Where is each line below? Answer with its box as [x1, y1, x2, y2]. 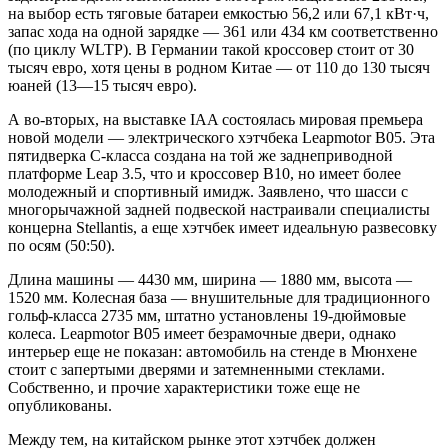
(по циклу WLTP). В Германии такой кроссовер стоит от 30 [8, 41, 414, 59]
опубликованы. [8, 397, 112, 415]
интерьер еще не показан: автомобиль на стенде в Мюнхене [8, 343, 417, 361]
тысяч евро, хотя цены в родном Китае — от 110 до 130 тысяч [8, 59, 430, 77]
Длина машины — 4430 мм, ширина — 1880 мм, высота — [8, 271, 412, 289]
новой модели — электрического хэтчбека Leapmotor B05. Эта [8, 129, 435, 147]
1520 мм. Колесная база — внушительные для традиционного [8, 289, 430, 307]
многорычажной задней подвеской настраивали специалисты [8, 201, 430, 219]
